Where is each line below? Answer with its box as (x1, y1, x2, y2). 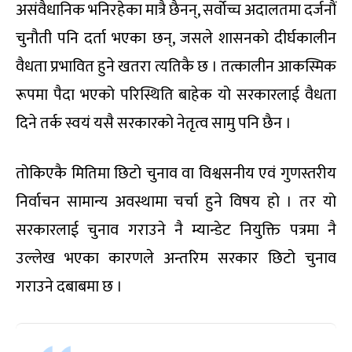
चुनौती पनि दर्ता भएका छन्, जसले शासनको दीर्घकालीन (16, 25, 336, 53)
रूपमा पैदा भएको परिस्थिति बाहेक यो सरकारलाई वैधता (16, 82, 336, 109)
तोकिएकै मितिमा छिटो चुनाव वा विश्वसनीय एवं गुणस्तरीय (16, 160, 336, 188)
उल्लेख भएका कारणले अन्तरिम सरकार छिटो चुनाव (16, 245, 336, 273)
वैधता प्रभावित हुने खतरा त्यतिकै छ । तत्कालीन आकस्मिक (16, 53, 336, 81)
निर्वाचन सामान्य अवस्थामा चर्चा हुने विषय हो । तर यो (16, 189, 336, 216)
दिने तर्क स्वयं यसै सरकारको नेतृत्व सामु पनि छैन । (16, 110, 291, 137)
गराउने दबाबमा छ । (16, 273, 123, 301)
